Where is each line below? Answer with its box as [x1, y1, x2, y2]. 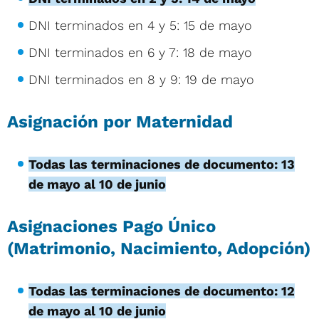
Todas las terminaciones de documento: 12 [28, 283, 295, 298]
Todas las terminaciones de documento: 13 [28, 156, 295, 172]
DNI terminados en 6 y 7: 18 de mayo [28, 44, 252, 60]
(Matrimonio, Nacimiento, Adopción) [7, 238, 310, 258]
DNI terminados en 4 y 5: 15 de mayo [28, 17, 252, 33]
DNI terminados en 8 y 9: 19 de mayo [28, 71, 254, 87]
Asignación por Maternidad [7, 111, 233, 132]
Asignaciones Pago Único [7, 216, 216, 236]
